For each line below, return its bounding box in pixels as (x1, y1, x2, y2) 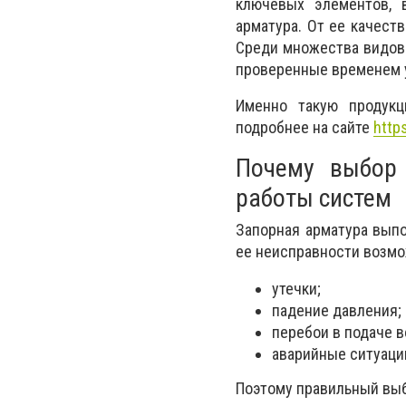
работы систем (236, 183, 391, 214)
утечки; (272, 278, 321, 298)
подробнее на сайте (236, 118, 373, 138)
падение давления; (272, 300, 401, 320)
